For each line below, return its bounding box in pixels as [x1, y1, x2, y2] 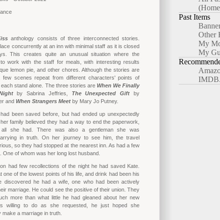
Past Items [179, 13, 210, 22]
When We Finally [96, 82, 140, 89]
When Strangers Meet [16, 98, 71, 105]
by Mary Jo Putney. [71, 98, 118, 105]
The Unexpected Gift [71, 90, 130, 97]
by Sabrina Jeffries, [13, 90, 72, 97]
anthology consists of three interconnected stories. [7, 35, 139, 42]
